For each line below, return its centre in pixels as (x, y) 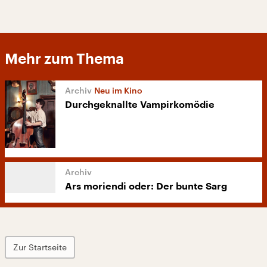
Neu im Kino (118, 90)
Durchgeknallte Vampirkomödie (140, 105)
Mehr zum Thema (64, 59)
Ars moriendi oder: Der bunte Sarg (146, 187)
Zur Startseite (40, 247)
